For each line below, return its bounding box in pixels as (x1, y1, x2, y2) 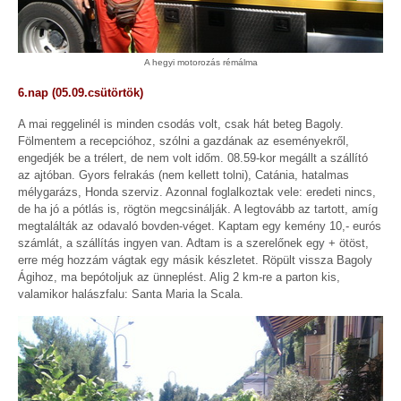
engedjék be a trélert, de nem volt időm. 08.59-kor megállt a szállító (18, 150, 368, 165)
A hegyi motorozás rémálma (143, 57, 258, 68)
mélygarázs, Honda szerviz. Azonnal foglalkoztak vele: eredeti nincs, (18, 184, 376, 199)
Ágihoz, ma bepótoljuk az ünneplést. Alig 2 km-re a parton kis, (18, 269, 340, 284)
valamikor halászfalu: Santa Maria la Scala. (18, 286, 243, 301)
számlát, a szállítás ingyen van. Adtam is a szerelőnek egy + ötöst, (18, 235, 369, 250)
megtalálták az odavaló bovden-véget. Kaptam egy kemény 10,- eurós (18, 218, 381, 233)
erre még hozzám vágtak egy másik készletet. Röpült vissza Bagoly (18, 252, 372, 267)
